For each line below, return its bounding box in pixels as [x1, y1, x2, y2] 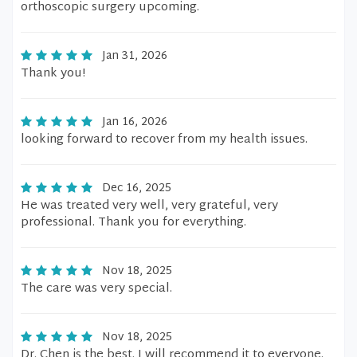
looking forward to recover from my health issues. [21, 129, 308, 151]
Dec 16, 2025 [102, 178, 171, 198]
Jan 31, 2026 [102, 46, 167, 66]
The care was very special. [21, 278, 172, 300]
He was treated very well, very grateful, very [21, 195, 278, 217]
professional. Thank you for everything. [21, 212, 246, 233]
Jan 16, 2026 [102, 112, 167, 132]
